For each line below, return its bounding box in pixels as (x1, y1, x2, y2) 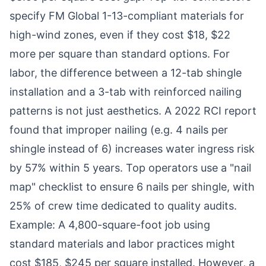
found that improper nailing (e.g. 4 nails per (9, 123, 228, 136)
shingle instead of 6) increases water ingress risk (9, 142, 255, 155)
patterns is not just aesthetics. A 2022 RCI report (9, 104, 256, 117)
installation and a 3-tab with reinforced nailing (9, 85, 242, 98)
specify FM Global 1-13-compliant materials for (9, 9, 244, 22)
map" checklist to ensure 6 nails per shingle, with (9, 180, 255, 193)
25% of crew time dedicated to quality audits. (9, 199, 237, 212)
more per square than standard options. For (9, 47, 230, 60)
